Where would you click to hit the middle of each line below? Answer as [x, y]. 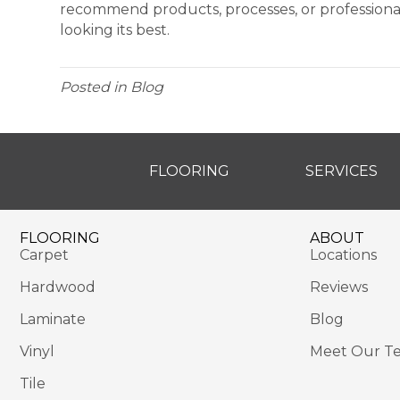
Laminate [53, 320]
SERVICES [342, 171]
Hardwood [58, 287]
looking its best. [115, 30]
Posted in [96, 87]
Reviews [339, 287]
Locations [343, 255]
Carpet [44, 255]
